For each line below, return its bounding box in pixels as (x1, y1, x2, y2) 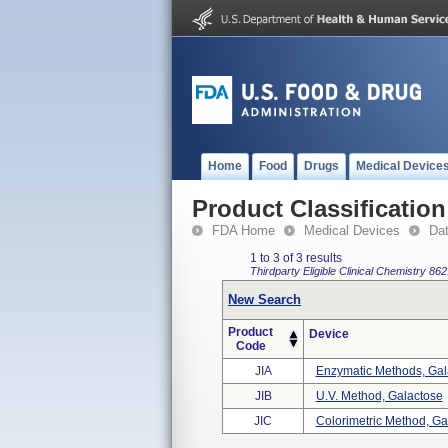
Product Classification (192, 195, 446, 222)
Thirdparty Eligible (250, 265, 339, 277)
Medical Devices (304, 223, 400, 238)
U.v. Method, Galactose (315, 389, 443, 403)
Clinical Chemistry (339, 265, 429, 277)
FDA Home (212, 223, 275, 238)
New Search (228, 292, 301, 307)
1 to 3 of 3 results (250, 251, 342, 265)
